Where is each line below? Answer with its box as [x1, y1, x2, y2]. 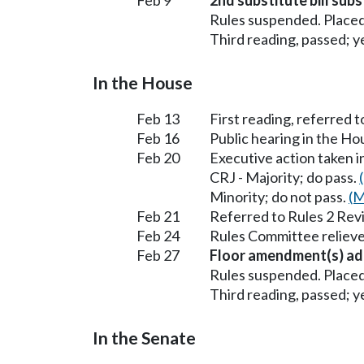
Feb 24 [136, 226, 180, 245]
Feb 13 [136, 109, 180, 128]
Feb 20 [136, 148, 180, 167]
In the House [93, 71, 193, 93]
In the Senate [93, 327, 196, 349]
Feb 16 [136, 128, 180, 147]
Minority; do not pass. [210, 187, 349, 206]
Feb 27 [136, 245, 180, 264]
